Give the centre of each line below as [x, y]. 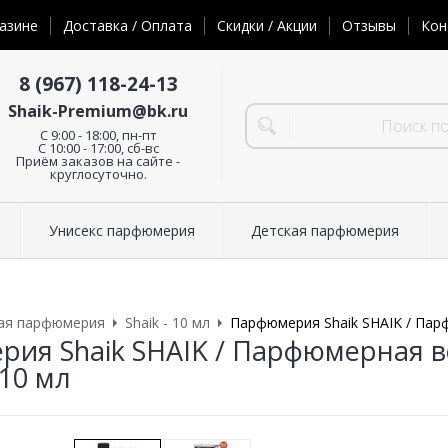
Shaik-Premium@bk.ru [98, 110]
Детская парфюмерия [324, 231]
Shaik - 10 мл [167, 323]
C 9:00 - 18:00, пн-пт [98, 134]
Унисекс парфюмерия [121, 231]
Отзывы [369, 26]
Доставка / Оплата [127, 26]
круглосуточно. [98, 173]
